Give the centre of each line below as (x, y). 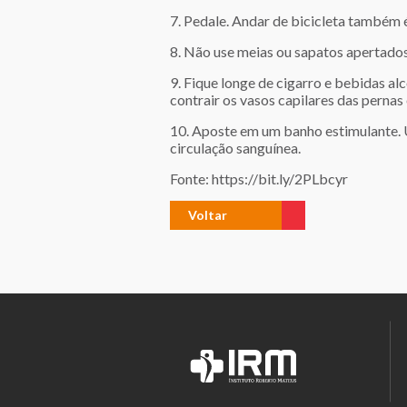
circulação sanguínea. (235, 148)
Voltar (208, 215)
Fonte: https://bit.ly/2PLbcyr (259, 179)
